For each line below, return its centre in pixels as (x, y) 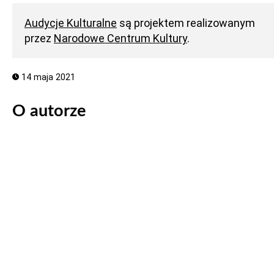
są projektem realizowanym (186, 23)
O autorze (49, 111)
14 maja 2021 (47, 77)
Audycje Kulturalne (71, 23)
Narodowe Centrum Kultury (120, 38)
